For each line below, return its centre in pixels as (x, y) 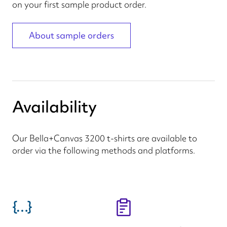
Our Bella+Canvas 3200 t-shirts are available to (105, 138)
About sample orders (71, 35)
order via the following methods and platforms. (104, 150)
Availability (54, 107)
